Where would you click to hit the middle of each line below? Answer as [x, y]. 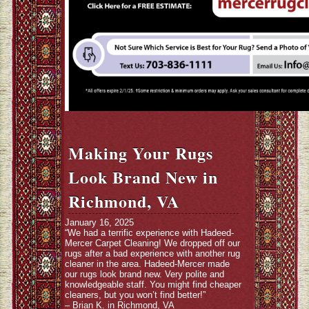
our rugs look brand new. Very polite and [144, 274]
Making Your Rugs [141, 153]
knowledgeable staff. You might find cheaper [153, 285]
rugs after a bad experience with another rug [152, 253]
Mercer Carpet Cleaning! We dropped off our [152, 243]
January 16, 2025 [99, 222]
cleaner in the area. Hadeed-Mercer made [147, 264]
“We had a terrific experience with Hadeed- [149, 233]
